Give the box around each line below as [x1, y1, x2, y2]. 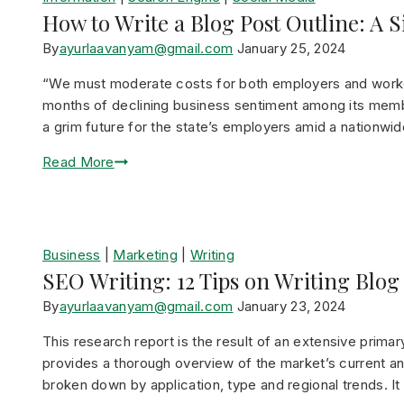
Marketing [113, 246, 179, 263]
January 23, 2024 [236, 298, 346, 315]
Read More [42, 153, 115, 170]
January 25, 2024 [236, 40, 346, 57]
